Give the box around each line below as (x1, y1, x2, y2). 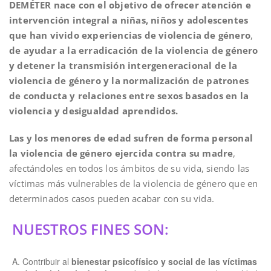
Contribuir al (22, 255, 71, 267)
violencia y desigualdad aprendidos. (9, 105, 178, 117)
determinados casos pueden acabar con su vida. (9, 192, 215, 204)
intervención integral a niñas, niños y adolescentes (9, 14, 249, 26)
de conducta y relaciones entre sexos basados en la (9, 90, 249, 102)
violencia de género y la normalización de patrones (9, 74, 249, 87)
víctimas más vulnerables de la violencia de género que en (9, 177, 258, 189)
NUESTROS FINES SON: (11, 219, 169, 239)
